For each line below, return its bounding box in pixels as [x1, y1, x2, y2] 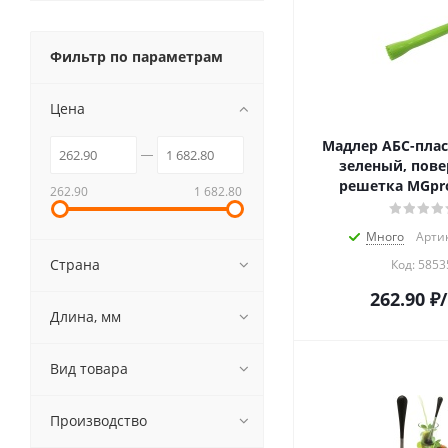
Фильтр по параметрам [50, 47, 223, 67]
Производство [50, 411, 147, 431]
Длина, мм [50, 307, 121, 327]
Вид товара [50, 359, 128, 379]
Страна [50, 255, 100, 275]
